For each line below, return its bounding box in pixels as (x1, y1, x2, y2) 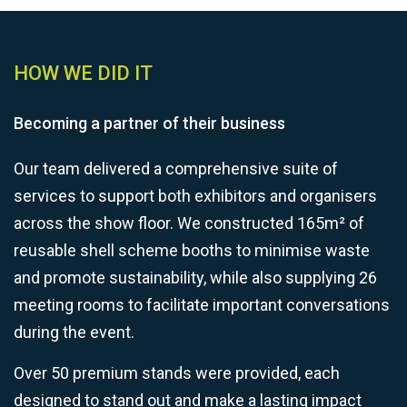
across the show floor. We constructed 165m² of (14, 213, 364, 233)
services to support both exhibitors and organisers (14, 185, 377, 205)
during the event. (14, 322, 134, 342)
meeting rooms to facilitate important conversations (14, 294, 390, 314)
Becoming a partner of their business (14, 113, 285, 133)
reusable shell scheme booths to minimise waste (14, 240, 370, 260)
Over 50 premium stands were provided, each (14, 362, 340, 382)
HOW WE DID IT (14, 61, 153, 84)
